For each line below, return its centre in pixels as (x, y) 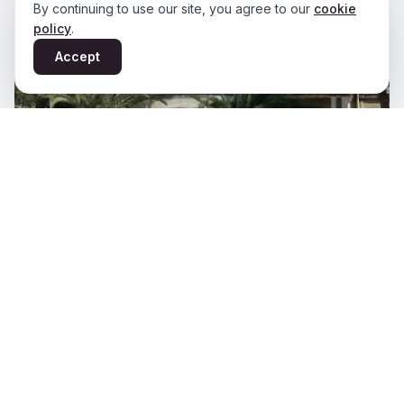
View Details (65, 262)
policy (52, 28)
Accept (78, 56)
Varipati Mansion (87, 236)
